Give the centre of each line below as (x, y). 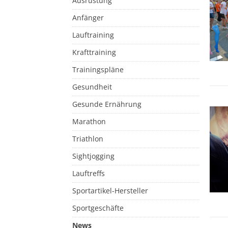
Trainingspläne (98, 70)
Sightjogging (93, 156)
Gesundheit (92, 87)
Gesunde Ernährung (107, 104)
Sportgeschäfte (98, 208)
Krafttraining (94, 52)
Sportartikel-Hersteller (110, 191)
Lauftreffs (89, 174)
